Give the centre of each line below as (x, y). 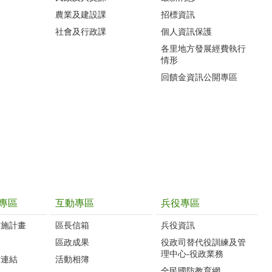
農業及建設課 (81, 14)
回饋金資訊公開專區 (199, 77)
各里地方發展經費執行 (203, 48)
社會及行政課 (81, 31)
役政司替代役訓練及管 (203, 242)
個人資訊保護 (186, 31)
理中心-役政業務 (192, 253)
